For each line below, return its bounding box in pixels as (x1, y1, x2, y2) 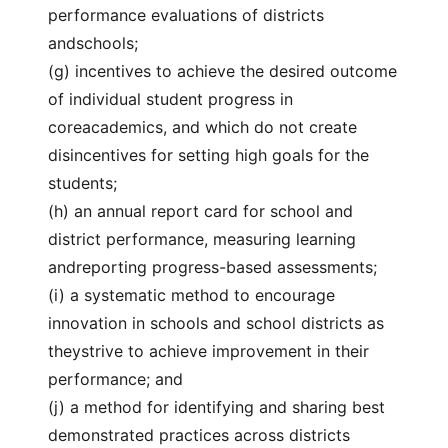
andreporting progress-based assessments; (48, 257, 377, 277)
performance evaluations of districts (48, 5, 324, 25)
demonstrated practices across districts (48, 425, 350, 445)
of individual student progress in (48, 89, 293, 109)
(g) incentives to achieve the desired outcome (48, 61, 397, 81)
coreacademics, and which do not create (48, 117, 357, 137)
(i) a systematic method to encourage (48, 285, 335, 305)
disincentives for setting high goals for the (48, 145, 369, 165)
